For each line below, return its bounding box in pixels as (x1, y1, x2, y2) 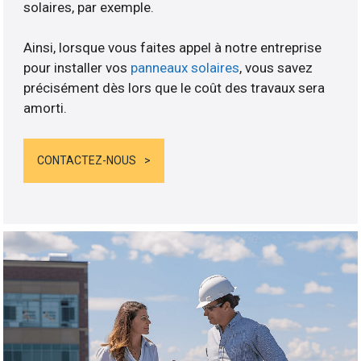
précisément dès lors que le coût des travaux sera (23, 79, 326, 96)
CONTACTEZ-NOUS (37, 154, 137, 168)
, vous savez (239, 59, 313, 76)
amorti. (23, 99, 68, 116)
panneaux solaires (131, 59, 240, 76)
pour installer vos (23, 59, 131, 76)
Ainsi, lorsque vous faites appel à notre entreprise (23, 39, 322, 56)
